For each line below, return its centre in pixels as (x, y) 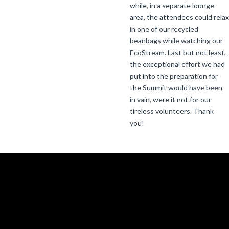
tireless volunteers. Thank (172, 111)
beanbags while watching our (176, 40)
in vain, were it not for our (170, 99)
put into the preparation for (174, 76)
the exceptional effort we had (177, 64)
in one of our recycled (164, 29)
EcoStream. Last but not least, (178, 52)
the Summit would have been (176, 87)
